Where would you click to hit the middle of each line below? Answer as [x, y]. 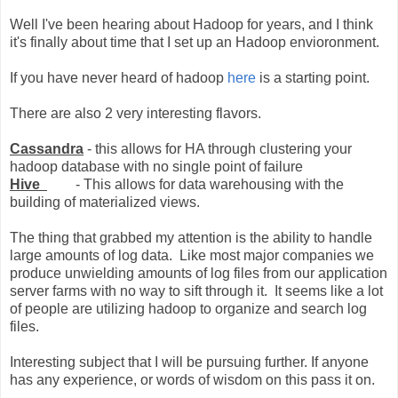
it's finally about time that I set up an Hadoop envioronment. [195, 42]
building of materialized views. [105, 202]
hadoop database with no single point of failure [156, 166]
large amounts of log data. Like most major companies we [192, 255]
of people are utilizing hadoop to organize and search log [188, 308]
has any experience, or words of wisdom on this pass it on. [192, 379]
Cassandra [47, 148]
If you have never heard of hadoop [119, 77]
